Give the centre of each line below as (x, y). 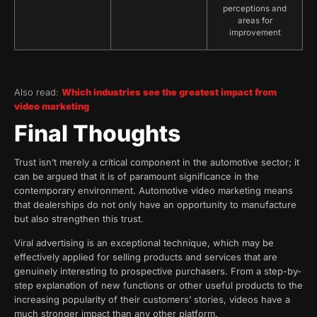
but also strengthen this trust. (79, 218)
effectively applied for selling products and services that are (146, 257)
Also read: (38, 92)
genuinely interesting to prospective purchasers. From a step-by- (158, 271)
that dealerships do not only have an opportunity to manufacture (155, 204)
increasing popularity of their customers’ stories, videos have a (152, 300)
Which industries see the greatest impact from (169, 92)
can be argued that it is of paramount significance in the (137, 176)
